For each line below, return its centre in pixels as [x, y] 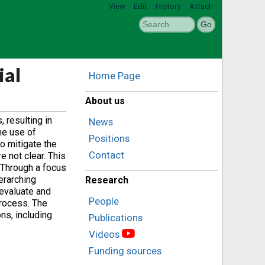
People [104, 201]
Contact [106, 155]
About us [105, 101]
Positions [109, 138]
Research [107, 180]
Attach [201, 6]
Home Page [114, 76]
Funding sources [125, 251]
